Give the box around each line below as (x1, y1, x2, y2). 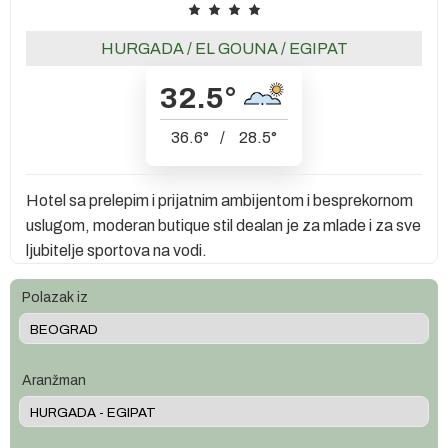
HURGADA (100, 40, 184, 57)
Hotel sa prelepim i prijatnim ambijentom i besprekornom (26, 191, 413, 209)
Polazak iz (22, 289, 88, 305)
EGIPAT (288, 40, 348, 57)
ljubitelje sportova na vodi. (26, 241, 207, 259)
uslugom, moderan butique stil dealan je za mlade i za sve (26, 216, 421, 234)
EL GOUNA (194, 40, 278, 57)
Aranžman (22, 372, 86, 388)
